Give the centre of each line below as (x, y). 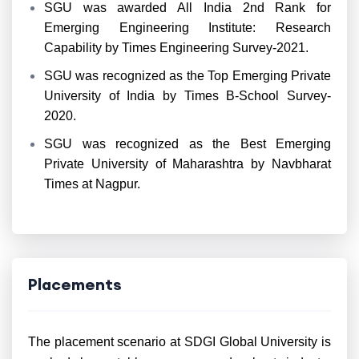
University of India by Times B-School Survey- (188, 96)
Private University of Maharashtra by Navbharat (188, 164)
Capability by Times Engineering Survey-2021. (176, 48)
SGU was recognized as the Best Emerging (188, 144)
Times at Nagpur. (92, 184)
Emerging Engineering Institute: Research (188, 28)
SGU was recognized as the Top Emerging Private (188, 76)
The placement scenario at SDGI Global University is (179, 342)
